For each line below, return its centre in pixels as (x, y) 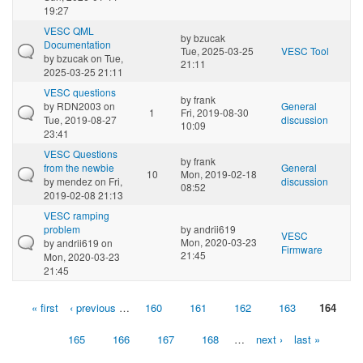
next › (269, 339)
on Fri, (107, 181)
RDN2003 (79, 105)
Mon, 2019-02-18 (219, 173)
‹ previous (92, 307)
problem (62, 228)
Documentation (77, 44)
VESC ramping (77, 215)
